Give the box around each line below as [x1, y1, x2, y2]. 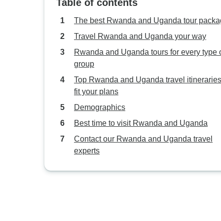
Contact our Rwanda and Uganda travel [74, 135, 213, 143]
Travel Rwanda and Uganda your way [74, 32, 206, 40]
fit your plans [74, 87, 118, 96]
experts [74, 147, 100, 155]
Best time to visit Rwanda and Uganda [74, 119, 208, 127]
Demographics [74, 103, 125, 111]
